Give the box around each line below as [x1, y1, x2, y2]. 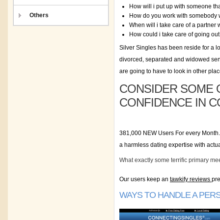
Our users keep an [119, 176, 170, 183]
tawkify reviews [170, 176, 212, 183]
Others [29, 12, 49, 19]
